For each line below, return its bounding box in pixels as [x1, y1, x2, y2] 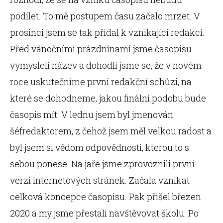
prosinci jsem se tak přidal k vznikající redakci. [10, 26, 205, 38]
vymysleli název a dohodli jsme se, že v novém [10, 59, 202, 71]
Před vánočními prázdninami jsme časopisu [10, 43, 192, 55]
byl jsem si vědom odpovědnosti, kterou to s [10, 141, 189, 153]
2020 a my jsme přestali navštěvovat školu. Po [10, 207, 199, 219]
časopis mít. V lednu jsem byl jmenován [10, 109, 173, 120]
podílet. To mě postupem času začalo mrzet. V [10, 10, 200, 22]
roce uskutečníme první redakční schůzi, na [10, 76, 192, 88]
